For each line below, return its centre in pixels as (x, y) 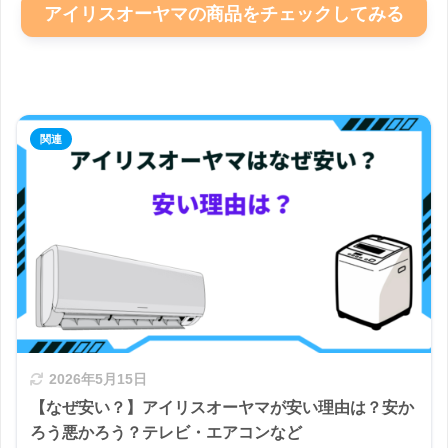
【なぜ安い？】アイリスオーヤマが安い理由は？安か (222, 408)
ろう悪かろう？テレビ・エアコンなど (166, 433)
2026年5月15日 (98, 380)
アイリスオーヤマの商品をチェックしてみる (224, 14)
